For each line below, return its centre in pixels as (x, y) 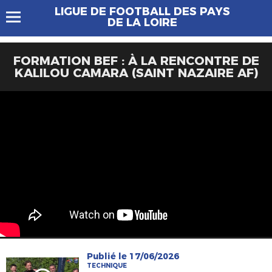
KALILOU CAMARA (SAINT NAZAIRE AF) (136, 73)
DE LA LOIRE (142, 22)
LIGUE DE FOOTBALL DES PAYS (142, 12)
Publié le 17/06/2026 (133, 256)
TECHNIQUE (107, 266)
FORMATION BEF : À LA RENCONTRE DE (136, 61)
